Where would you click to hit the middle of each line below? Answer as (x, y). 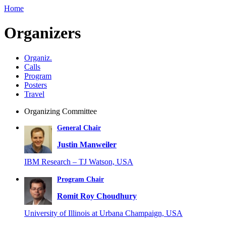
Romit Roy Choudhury (97, 196)
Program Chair (80, 179)
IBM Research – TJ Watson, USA (79, 162)
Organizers (42, 33)
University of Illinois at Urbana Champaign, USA (103, 213)
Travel (34, 94)
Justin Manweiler (87, 145)
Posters (36, 85)
